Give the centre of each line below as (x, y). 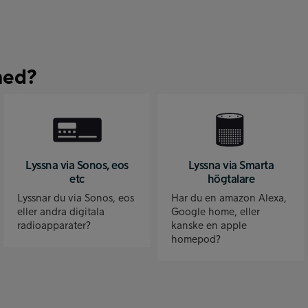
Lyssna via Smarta (231, 166)
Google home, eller (216, 212)
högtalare (231, 180)
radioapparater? (54, 226)
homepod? (196, 240)
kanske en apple (209, 226)
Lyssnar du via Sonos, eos (76, 199)
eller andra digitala (61, 212)
